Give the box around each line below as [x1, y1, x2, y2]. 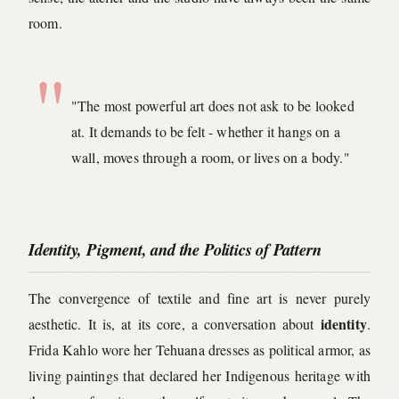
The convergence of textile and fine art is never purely [28, 289, 370, 308]
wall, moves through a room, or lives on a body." [71, 147, 350, 167]
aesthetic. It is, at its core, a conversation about [28, 314, 321, 334]
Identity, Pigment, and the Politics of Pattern [28, 237, 322, 261]
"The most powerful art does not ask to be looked [71, 95, 354, 115]
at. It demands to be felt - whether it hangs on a [71, 121, 340, 141]
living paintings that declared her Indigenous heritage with [28, 366, 370, 386]
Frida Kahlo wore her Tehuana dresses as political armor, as [28, 340, 370, 360]
